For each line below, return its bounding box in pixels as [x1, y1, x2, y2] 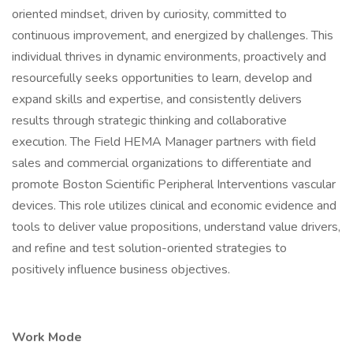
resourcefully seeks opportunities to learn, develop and [12, 69, 312, 87]
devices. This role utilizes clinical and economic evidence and [12, 197, 336, 214]
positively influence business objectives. [12, 261, 230, 278]
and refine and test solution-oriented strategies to [12, 240, 287, 257]
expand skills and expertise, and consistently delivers [12, 91, 302, 108]
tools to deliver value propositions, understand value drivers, [12, 218, 340, 236]
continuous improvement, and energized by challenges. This [12, 27, 333, 44]
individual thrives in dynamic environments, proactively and [12, 48, 326, 65]
